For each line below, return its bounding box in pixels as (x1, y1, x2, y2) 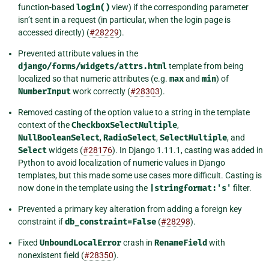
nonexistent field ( (18, 250, 84, 261)
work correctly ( (71, 86, 130, 97)
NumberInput (18, 86, 71, 97)
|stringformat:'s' (150, 183, 231, 194)
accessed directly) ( (18, 28, 89, 38)
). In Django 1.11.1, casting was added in (112, 145, 263, 156)
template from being (167, 61, 244, 71)
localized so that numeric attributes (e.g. (18, 74, 169, 84)
